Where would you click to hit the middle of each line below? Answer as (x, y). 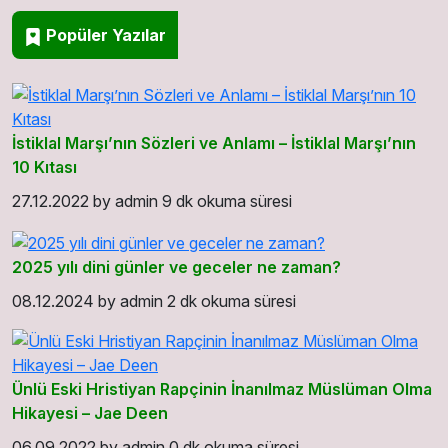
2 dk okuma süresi (231, 300)
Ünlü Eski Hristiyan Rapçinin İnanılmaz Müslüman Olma (222, 388)
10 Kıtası (44, 167)
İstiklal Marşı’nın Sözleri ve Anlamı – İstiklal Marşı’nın (214, 143)
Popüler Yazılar (104, 35)
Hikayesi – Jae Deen (90, 412)
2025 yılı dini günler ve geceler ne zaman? (176, 266)
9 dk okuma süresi (227, 201)
